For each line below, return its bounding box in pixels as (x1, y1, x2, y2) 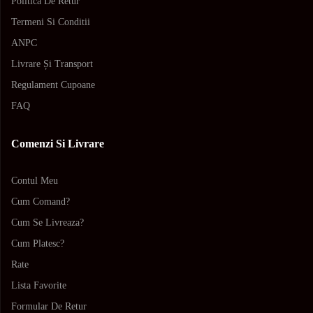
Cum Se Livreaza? (11, 217, 84, 228)
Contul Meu (11, 175, 58, 187)
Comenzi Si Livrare (11, 138, 104, 150)
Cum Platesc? (11, 238, 64, 249)
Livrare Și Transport (11, 59, 93, 70)
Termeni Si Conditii (11, 17, 90, 28)
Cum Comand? (11, 196, 70, 208)
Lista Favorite (11, 280, 66, 291)
